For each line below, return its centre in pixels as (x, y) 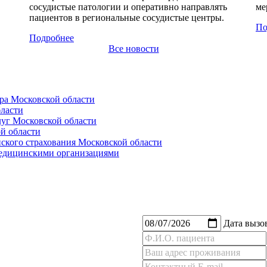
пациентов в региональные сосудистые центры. (127, 17)
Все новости (133, 48)
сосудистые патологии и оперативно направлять (128, 7)
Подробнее (52, 38)
